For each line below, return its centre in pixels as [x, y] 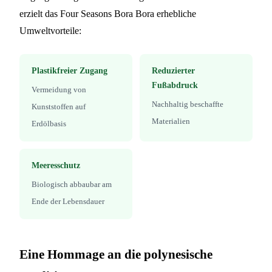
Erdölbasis [49, 123]
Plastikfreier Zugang [70, 70]
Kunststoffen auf [59, 106]
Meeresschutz [56, 165]
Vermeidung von [59, 89]
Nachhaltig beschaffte [188, 104]
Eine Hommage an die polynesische [116, 254]
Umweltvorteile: [50, 30]
